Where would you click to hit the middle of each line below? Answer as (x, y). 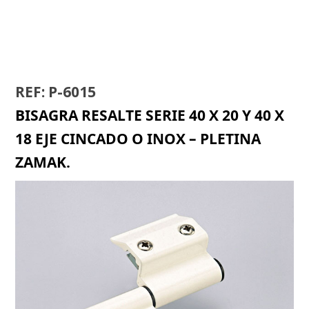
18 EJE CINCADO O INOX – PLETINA (138, 139)
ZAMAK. (43, 162)
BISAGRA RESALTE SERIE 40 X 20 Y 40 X (150, 116)
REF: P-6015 (56, 92)
